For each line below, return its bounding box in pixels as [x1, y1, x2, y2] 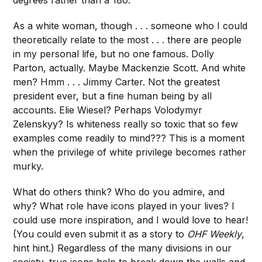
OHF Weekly [187, 228, 242, 240]
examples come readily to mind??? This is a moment [13, 132, 245, 144]
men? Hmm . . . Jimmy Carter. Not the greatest [13, 76, 220, 88]
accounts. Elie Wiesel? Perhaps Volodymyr [13, 104, 203, 116]
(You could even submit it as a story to [13, 228, 188, 240]
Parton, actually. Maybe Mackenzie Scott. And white [13, 62, 246, 74]
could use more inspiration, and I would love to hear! [13, 214, 249, 226]
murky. [13, 160, 44, 173]
